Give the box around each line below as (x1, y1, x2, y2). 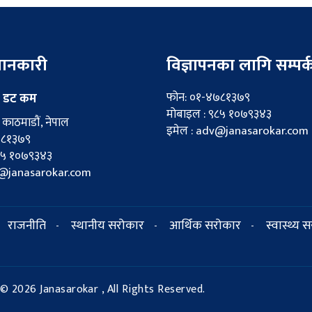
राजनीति (8, 214, 46, 236)
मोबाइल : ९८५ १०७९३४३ (166, 104, 272, 124)
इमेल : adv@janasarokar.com (166, 120, 309, 141)
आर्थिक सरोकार (169, 214, 241, 236)
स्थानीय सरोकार (71, 214, 144, 236)
